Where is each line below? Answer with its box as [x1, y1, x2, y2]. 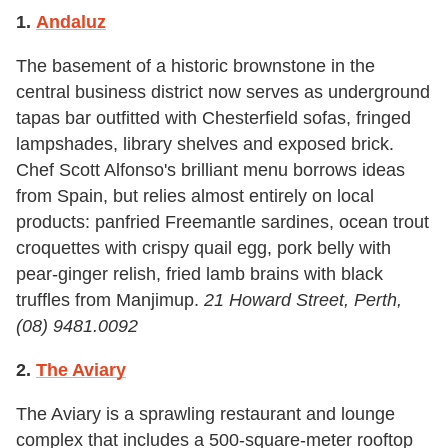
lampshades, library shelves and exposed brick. [16, 133, 394, 154]
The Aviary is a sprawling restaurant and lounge [16, 403, 395, 424]
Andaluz [36, 11, 106, 32]
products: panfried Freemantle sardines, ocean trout [16, 211, 429, 232]
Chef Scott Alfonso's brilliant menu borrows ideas [16, 159, 405, 180]
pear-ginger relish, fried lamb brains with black [16, 263, 383, 284]
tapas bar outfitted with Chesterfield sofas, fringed [16, 107, 411, 128]
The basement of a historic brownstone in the [16, 55, 375, 76]
